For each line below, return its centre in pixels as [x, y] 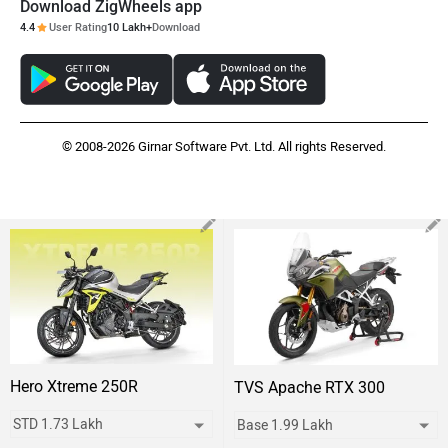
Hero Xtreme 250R [74, 387]
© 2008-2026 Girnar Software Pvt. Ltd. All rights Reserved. [224, 147]
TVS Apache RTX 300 [309, 388]
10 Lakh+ [129, 28]
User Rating [78, 28]
